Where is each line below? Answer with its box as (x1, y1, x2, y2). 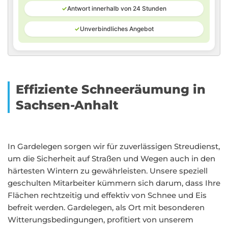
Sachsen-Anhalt (16, 98, 119, 112)
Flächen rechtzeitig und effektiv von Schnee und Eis (8, 190, 207, 200)
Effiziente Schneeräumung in (16, 82, 206, 97)
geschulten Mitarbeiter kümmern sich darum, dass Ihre (8, 178, 220, 188)
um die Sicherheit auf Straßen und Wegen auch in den (8, 154, 215, 163)
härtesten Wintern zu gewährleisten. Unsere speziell (8, 166, 208, 176)
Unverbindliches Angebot (80, 25, 154, 33)
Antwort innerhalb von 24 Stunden (67, 5, 166, 12)
